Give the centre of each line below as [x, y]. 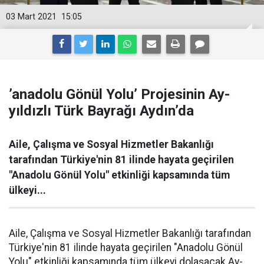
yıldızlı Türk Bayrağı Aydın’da [101, 111]
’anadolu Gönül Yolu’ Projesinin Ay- [119, 94]
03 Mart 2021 [31, 17]
